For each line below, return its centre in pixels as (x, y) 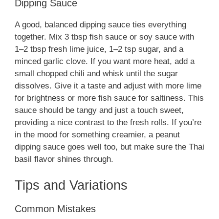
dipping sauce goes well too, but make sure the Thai (109, 147)
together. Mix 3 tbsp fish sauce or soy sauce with (104, 37)
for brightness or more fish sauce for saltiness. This (109, 98)
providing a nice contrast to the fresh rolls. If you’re (108, 122)
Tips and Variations (71, 186)
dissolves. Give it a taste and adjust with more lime (108, 86)
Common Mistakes (55, 209)
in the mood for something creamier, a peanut (97, 134)
